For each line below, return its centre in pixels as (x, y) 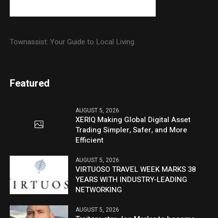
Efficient (90, 140)
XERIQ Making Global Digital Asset (133, 119)
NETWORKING (99, 190)
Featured (30, 83)
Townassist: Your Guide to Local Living (72, 42)
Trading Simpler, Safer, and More (132, 130)
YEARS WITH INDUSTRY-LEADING (132, 179)
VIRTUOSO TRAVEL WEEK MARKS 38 (136, 169)
